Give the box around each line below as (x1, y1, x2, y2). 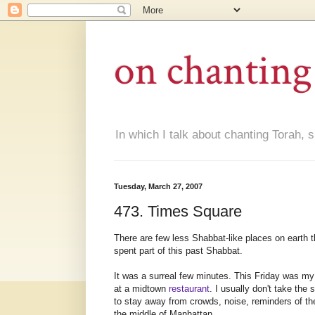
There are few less (114, 233, 192, 244)
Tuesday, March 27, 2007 (114, 182, 202, 191)
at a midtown (114, 283, 169, 295)
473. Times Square (114, 202, 242, 220)
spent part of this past (114, 245, 206, 257)
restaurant (169, 283, 210, 295)
